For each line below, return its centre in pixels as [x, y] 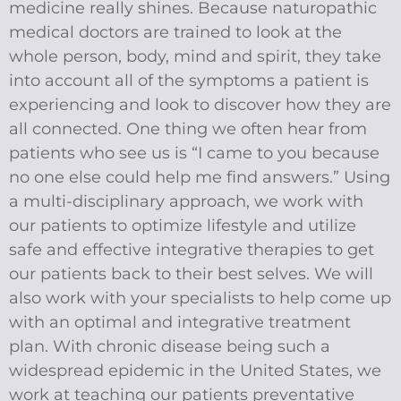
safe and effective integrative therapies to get [192, 250]
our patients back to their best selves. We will [191, 274]
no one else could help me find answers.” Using [200, 178]
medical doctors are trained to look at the [175, 33]
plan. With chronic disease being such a [170, 347]
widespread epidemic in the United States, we [195, 371]
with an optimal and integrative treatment [180, 323]
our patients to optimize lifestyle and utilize [183, 226]
